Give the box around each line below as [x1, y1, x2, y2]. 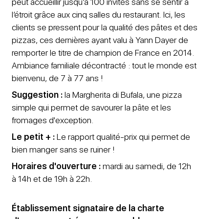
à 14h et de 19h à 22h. [12, 173, 92, 184]
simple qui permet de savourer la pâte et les [12, 102, 171, 112]
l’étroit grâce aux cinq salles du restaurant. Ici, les [12, 9, 185, 20]
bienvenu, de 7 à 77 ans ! [12, 72, 103, 83]
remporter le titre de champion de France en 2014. [12, 47, 194, 58]
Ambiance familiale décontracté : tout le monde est [12, 60, 197, 70]
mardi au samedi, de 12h [101, 160, 191, 171]
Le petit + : [12, 131, 55, 142]
